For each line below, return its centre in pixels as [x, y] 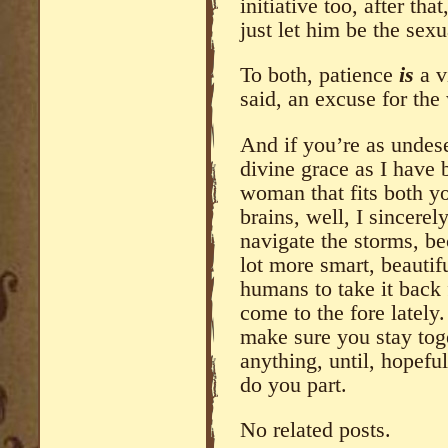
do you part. [293, 384]
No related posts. [315, 430]
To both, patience [319, 75]
